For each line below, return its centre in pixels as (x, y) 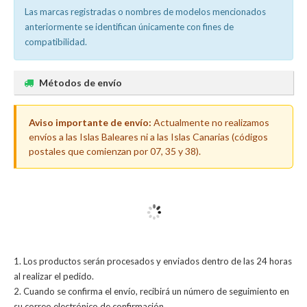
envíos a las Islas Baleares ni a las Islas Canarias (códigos (148, 137)
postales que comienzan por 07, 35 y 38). (115, 151)
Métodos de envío (81, 83)
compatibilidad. (56, 42)
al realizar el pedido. (54, 276)
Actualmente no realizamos (210, 122)
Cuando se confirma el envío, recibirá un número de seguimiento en (156, 291)
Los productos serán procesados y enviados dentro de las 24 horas (158, 261)
